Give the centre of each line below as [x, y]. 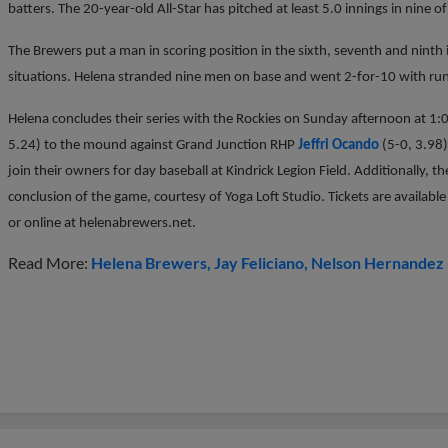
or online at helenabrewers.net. [102, 223]
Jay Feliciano [259, 262]
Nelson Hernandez [377, 262]
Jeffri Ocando [338, 145]
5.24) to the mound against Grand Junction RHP [153, 145]
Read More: [49, 262]
